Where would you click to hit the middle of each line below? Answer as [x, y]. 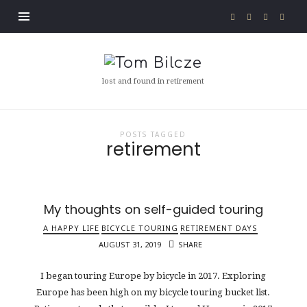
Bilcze [128, 79]
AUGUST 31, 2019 [131, 244]
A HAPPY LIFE [72, 228]
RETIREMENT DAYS [219, 228]
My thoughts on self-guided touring [153, 209]
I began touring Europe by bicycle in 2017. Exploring [153, 276]
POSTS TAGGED [153, 134]
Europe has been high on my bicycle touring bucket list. [153, 293]
